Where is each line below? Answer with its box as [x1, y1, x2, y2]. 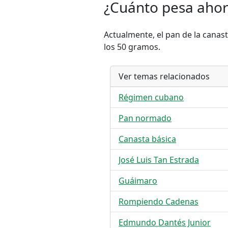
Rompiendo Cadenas [119, 196, 198, 207]
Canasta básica [119, 133, 176, 145]
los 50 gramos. [104, 41, 160, 52]
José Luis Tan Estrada [119, 154, 199, 165]
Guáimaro [119, 175, 157, 186]
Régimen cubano [119, 92, 184, 103]
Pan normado [119, 112, 172, 124]
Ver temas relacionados [119, 71, 210, 82]
